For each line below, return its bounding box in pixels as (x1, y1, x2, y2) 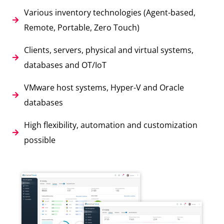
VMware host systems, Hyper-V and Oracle (23, 81, 184, 93)
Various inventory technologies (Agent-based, (23, 6, 195, 18)
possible (23, 134, 55, 145)
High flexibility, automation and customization (23, 119, 197, 130)
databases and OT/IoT (23, 59, 106, 70)
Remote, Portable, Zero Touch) (23, 21, 139, 33)
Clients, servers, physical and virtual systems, (23, 44, 193, 55)
